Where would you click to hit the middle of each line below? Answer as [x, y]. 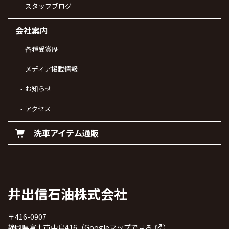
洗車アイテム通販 [62, 133]
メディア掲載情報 [51, 68]
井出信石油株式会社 [67, 193]
